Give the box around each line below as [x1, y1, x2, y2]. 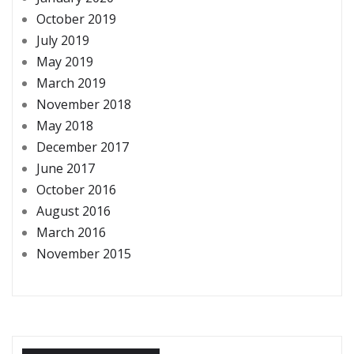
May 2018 [36, 117, 93, 135]
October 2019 [36, 10, 116, 28]
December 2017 [36, 138, 129, 156]
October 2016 [36, 181, 116, 199]
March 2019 [36, 74, 106, 92]
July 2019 [36, 32, 89, 50]
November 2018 [36, 96, 131, 114]
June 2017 [36, 160, 95, 178]
